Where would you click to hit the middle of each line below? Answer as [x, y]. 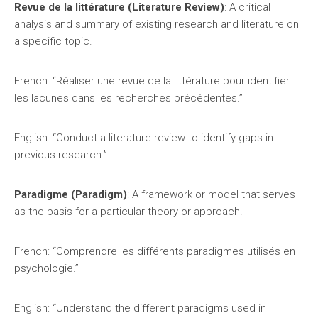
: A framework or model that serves [211, 194]
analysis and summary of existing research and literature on [157, 24]
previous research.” [61, 155]
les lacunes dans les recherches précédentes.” [128, 98]
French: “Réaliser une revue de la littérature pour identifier [152, 81]
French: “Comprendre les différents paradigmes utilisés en [155, 251]
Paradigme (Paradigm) [71, 194]
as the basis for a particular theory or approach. [128, 212]
